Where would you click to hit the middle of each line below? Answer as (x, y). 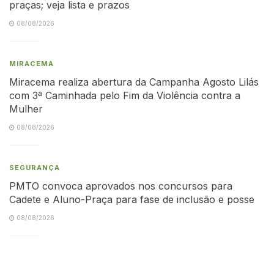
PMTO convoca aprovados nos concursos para (121, 186)
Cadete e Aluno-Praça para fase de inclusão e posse (132, 199)
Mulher (26, 109)
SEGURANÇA (35, 167)
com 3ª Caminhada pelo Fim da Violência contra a (125, 95)
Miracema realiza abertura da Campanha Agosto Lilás (134, 82)
